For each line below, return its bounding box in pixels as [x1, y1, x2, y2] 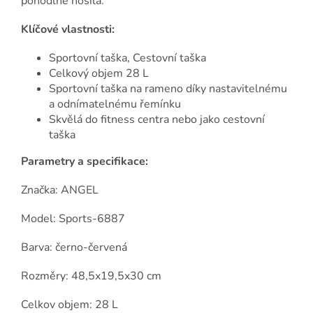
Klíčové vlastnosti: [21, 22, 115, 38]
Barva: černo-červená [21, 240, 127, 256]
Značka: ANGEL [21, 182, 99, 198]
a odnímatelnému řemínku [49, 96, 181, 112]
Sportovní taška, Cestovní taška [49, 50, 206, 66]
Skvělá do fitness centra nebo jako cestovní [49, 112, 265, 128]
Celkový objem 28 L [49, 66, 149, 82]
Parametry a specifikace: [21, 154, 148, 170]
